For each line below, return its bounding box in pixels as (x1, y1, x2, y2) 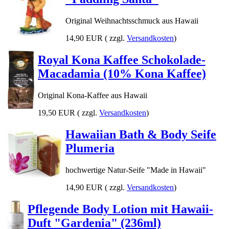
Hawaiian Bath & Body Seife (65, 128, 216, 142)
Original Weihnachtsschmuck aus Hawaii (65, 16, 198, 25)
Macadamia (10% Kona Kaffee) (38, 67, 206, 81)
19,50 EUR (38, 108, 75, 117)
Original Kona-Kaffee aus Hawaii (38, 90, 147, 100)
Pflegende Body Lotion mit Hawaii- (28, 202, 213, 216)
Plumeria (65, 142, 114, 155)
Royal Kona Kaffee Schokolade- (38, 53, 205, 67)
